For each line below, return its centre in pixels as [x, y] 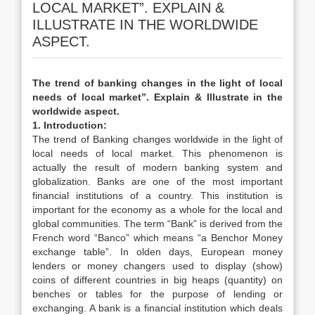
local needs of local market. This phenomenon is [157, 153]
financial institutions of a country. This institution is [157, 195]
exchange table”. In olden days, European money [157, 252]
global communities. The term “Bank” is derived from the [157, 224]
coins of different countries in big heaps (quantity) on [157, 280]
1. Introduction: [70, 125]
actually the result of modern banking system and [157, 167]
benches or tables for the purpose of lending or [157, 294]
